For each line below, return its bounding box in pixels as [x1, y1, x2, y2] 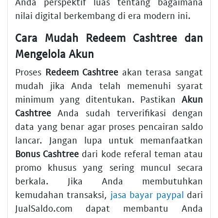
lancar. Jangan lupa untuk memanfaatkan [15, 134, 203, 146]
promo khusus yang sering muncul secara [15, 162, 203, 173]
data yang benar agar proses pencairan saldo [15, 121, 203, 132]
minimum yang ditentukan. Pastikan [15, 93, 182, 105]
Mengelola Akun [15, 46, 94, 60]
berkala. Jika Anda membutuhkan [15, 175, 203, 187]
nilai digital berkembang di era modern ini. [15, 9, 191, 21]
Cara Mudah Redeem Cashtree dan [15, 30, 203, 44]
